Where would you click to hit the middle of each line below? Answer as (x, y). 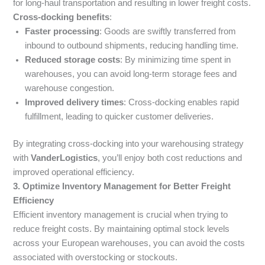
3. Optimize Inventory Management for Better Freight (122, 187)
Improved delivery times (75, 103)
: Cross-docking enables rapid (182, 103)
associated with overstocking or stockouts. (96, 258)
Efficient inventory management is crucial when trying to (121, 215)
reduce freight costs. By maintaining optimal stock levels (122, 229)
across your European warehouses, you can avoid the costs (129, 243)
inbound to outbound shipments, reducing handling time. (132, 46)
